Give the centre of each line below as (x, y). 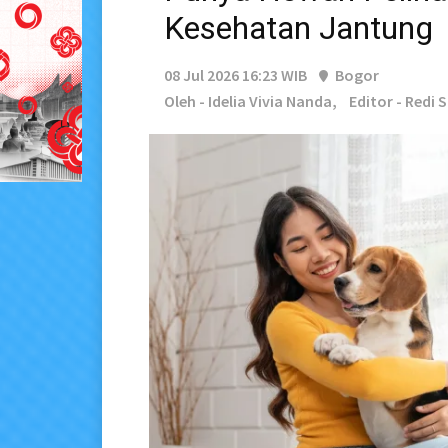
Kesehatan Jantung (298, 28)
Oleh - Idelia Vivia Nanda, (250, 101)
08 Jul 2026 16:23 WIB (235, 75)
